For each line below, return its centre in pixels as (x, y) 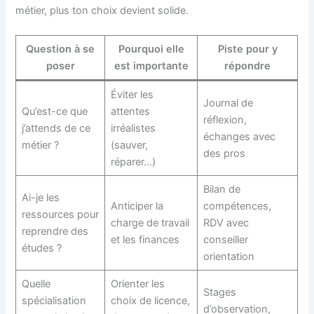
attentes (130, 112)
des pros (224, 154)
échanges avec (239, 137)
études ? (41, 248)
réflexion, (225, 120)
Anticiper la (137, 206)
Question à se (61, 49)
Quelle (36, 284)
